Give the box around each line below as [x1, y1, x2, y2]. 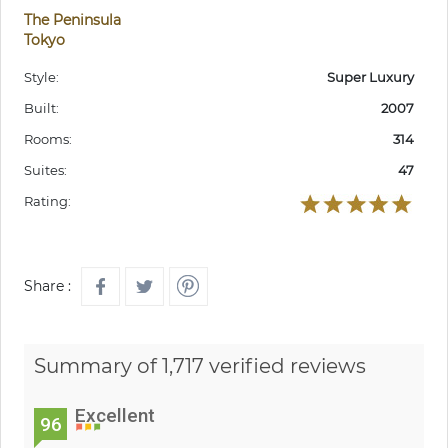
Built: [24, 100, 59, 117]
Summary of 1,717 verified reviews [34, 354, 366, 379]
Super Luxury [327, 69, 414, 86]
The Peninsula [24, 11, 121, 30]
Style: [24, 69, 59, 86]
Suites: [24, 162, 67, 179]
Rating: [24, 193, 71, 210]
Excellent [75, 404, 155, 428]
